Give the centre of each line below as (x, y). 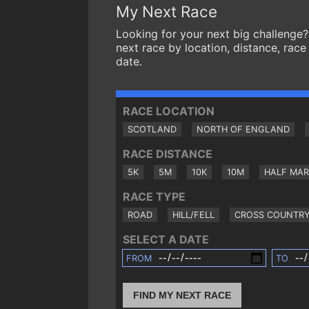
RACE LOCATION (169, 111)
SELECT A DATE (166, 240)
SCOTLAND (152, 130)
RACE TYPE (154, 197)
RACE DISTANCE (168, 154)
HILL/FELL (193, 215)
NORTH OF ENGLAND (243, 130)
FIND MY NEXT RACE (182, 296)
